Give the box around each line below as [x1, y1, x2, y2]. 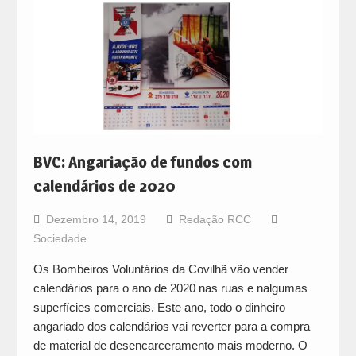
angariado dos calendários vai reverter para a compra [33, 319, 310, 334]
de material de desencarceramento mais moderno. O [33, 339, 308, 353]
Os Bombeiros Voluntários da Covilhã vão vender [33, 262, 288, 277]
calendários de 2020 [33, 176, 176, 196]
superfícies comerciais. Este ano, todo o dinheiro [33, 300, 285, 315]
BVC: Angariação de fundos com [33, 153, 252, 172]
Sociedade [33, 232, 87, 246]
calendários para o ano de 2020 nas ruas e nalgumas [33, 281, 308, 296]
